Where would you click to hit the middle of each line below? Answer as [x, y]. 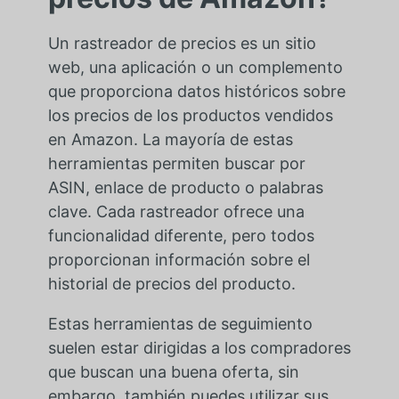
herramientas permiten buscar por [176, 164]
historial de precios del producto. [171, 284]
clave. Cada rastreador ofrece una [176, 212]
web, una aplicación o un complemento [195, 68]
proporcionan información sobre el [179, 260]
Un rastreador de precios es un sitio [182, 44]
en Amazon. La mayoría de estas [170, 140]
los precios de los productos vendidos [190, 116]
